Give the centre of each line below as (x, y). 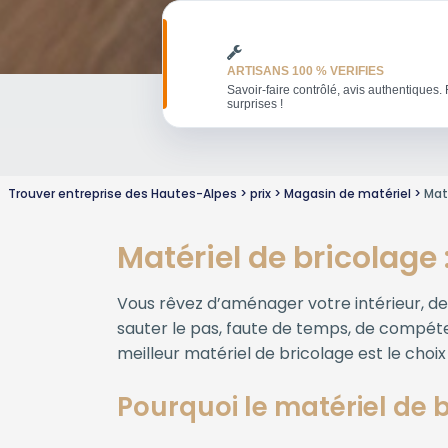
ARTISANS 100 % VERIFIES (305, 71)
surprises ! (255, 104)
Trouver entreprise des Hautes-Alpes (122, 194)
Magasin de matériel (347, 194)
